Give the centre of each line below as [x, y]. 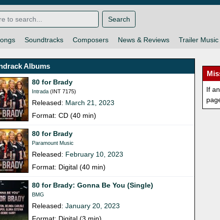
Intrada [41, 92]
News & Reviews [143, 40]
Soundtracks [44, 40]
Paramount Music [53, 143]
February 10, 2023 [95, 154]
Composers [90, 40]
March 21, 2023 [90, 103]
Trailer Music [198, 40]
